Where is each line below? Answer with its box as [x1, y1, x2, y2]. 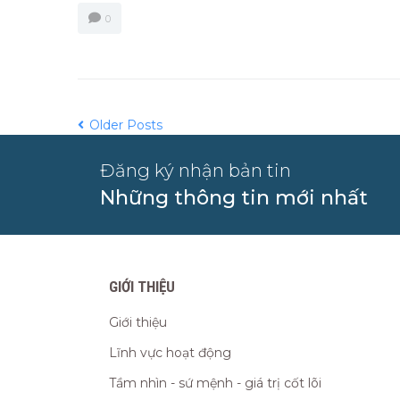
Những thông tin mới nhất [100, 186, 368, 211]
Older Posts [86, 117, 162, 134]
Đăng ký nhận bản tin [100, 160, 291, 182]
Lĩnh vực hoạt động [109, 345, 231, 362]
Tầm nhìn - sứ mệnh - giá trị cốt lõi [109, 375, 321, 392]
